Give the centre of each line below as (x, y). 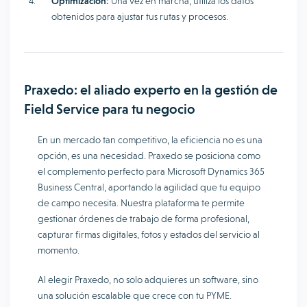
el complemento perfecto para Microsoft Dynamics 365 (151, 171)
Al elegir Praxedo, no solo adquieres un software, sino (148, 280)
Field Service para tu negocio (110, 109)
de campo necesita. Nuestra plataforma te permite (141, 203)
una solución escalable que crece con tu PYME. (135, 295)
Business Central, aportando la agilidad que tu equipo (149, 187)
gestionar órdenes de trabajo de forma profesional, (144, 219)
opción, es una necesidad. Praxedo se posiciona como (149, 156)
